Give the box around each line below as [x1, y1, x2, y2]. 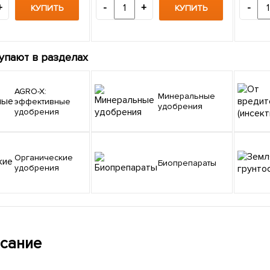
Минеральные [157, 91, 165, 102]
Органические [14, 152, 22, 163]
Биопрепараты [162, 157, 216, 168]
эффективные [14, 96, 71, 107]
